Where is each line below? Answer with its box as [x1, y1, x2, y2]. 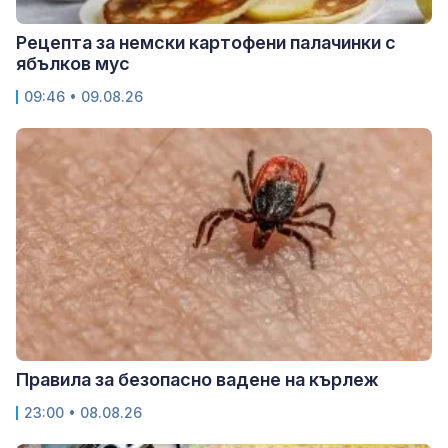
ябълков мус [16, 52, 130, 74]
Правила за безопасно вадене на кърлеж [16, 368, 379, 390]
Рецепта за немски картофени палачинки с [16, 31, 396, 53]
